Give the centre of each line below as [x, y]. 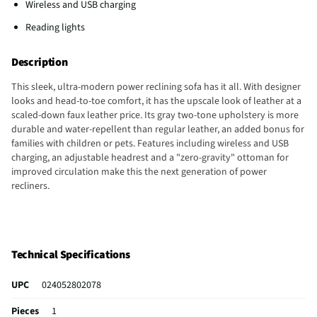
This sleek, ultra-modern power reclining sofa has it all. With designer [156, 87]
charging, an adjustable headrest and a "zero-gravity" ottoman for [150, 157]
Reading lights [55, 27]
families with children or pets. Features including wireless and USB [150, 143]
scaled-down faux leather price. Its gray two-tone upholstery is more [155, 115]
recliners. [30, 186]
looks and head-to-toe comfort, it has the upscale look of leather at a [156, 101]
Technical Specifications [71, 255]
